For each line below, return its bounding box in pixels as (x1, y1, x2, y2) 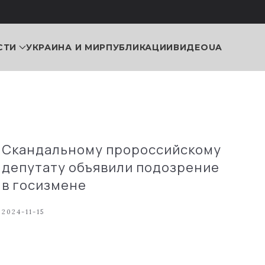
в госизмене (1, 176, 86, 194)
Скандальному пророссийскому (1, 141, 221, 159)
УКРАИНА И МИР (25, 41, 106, 53)
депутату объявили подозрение (1, 159, 219, 176)
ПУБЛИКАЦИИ (106, 41, 174, 53)
